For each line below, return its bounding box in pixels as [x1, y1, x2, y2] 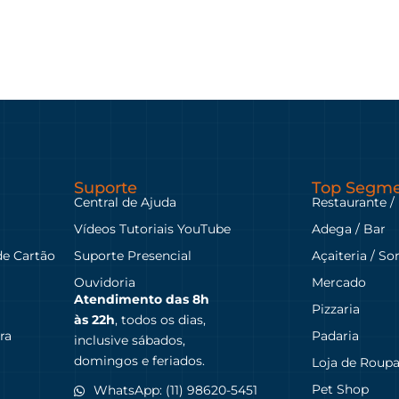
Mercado [312, 273, 367, 290]
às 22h [73, 311, 115, 328]
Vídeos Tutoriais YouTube [73, 220, 231, 237]
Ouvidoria [73, 273, 135, 290]
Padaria [312, 327, 360, 344]
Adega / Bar [312, 220, 387, 237]
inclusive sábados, [73, 331, 185, 348]
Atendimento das [73, 290, 189, 307]
